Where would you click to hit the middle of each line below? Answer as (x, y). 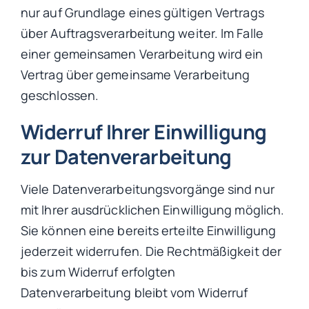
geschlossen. (60, 95)
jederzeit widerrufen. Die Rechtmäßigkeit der (151, 251)
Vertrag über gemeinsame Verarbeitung (136, 74)
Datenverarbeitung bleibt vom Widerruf (134, 293)
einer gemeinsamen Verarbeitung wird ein (142, 54)
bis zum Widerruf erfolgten (98, 272)
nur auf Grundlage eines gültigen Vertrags (142, 12)
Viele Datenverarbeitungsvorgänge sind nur (148, 189)
